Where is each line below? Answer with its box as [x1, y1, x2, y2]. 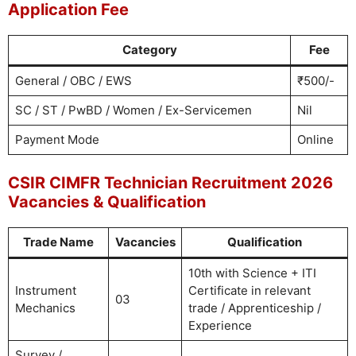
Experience [188, 317, 252, 333]
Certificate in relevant [188, 282, 311, 298]
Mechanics [14, 300, 75, 315]
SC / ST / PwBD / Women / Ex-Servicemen [14, 103, 252, 118]
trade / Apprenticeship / [188, 300, 321, 315]
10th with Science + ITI [188, 265, 316, 281]
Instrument [14, 282, 76, 298]
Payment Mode [14, 132, 99, 148]
